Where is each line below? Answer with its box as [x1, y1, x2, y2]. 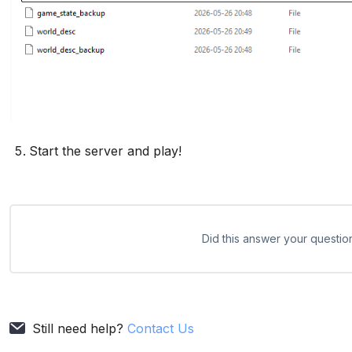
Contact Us [127, 321, 195, 336]
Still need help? [32, 321, 128, 336]
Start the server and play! [29, 143, 182, 159]
